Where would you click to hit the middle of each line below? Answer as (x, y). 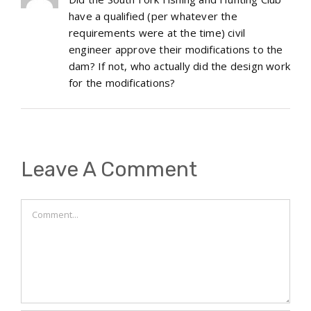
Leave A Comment (109, 169)
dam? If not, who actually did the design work (180, 66)
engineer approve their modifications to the (176, 49)
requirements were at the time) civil (157, 32)
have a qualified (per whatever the (153, 16)
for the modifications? (122, 82)
